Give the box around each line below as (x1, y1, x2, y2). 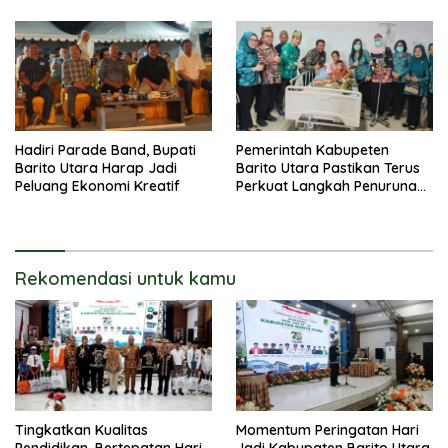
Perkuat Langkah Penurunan (236, 177, 425, 196)
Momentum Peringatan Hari (236, 421, 419, 440)
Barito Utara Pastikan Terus (236, 159, 420, 178)
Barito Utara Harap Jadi (15, 159, 177, 178)
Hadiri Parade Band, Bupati (15, 141, 196, 160)
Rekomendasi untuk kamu (15, 267, 236, 291)
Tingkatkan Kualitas (15, 421, 148, 440)
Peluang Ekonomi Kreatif (15, 177, 180, 196)
